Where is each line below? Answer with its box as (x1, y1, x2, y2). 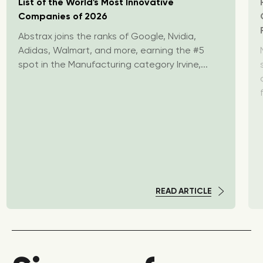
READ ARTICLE (155, 186, 212, 196)
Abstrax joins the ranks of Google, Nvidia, (18, 31, 196, 42)
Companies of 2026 (18, 11, 107, 22)
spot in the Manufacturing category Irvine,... (18, 59, 208, 70)
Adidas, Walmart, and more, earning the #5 (18, 45, 204, 56)
